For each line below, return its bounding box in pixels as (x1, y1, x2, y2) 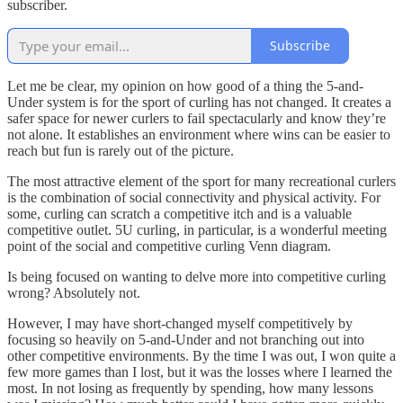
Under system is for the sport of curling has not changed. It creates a (7, 94, 391, 110)
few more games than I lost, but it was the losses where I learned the (7, 363, 392, 380)
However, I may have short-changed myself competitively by (7, 315, 353, 331)
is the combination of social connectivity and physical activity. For (7, 189, 381, 205)
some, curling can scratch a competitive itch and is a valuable (7, 205, 352, 221)
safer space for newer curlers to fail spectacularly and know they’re (7, 110, 386, 126)
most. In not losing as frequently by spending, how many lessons (7, 380, 373, 396)
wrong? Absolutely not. (7, 284, 140, 300)
